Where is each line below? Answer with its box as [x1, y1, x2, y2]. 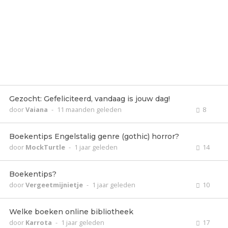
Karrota [25, 218, 53, 227]
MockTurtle [25, 142, 67, 152]
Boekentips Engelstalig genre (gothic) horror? [9, 132, 179, 141]
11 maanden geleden [57, 105, 122, 114]
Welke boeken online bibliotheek [9, 207, 133, 216]
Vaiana [25, 105, 49, 114]
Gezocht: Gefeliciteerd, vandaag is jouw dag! [9, 94, 170, 103]
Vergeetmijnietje [25, 180, 84, 189]
